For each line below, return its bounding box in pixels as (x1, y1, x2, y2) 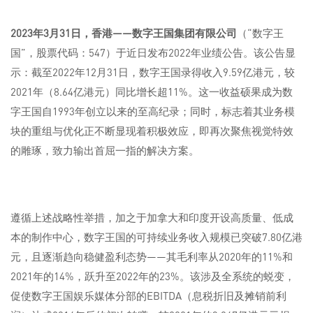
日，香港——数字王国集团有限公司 (71, 26, 237, 41)
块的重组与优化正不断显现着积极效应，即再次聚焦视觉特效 (10, 124, 293, 138)
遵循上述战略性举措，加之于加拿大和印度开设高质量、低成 (10, 210, 293, 225)
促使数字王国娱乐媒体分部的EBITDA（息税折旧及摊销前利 (10, 289, 286, 303)
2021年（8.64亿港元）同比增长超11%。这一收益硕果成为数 (10, 85, 293, 99)
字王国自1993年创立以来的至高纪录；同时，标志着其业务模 (10, 104, 295, 119)
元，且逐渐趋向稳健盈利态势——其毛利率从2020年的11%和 (10, 249, 293, 264)
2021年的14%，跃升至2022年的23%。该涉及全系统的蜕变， (10, 269, 295, 284)
